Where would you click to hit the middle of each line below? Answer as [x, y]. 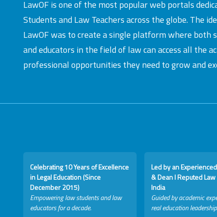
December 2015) [55, 187]
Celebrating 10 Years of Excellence [79, 167]
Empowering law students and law [76, 197]
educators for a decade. [61, 208]
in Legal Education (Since [65, 177]
